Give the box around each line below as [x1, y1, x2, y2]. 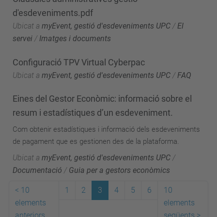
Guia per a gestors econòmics [69, 166, 170, 175]
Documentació [13, 166, 62, 175]
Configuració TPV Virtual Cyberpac [13, 57, 145, 67]
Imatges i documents [39, 34, 111, 43]
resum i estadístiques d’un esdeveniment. [13, 108, 173, 118]
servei [13, 34, 32, 43]
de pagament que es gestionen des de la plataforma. [13, 137, 179, 146]
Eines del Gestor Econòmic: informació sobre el [13, 93, 192, 104]
